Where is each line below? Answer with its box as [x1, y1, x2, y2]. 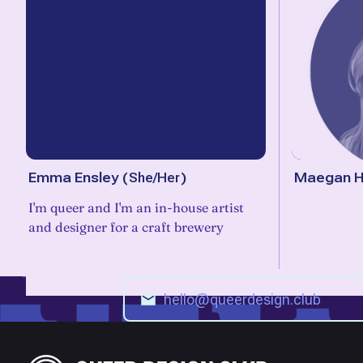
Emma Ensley [28, 169, 118, 186]
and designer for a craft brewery [28, 219, 224, 235]
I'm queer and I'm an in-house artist [28, 199, 244, 216]
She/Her [129, 169, 180, 186]
